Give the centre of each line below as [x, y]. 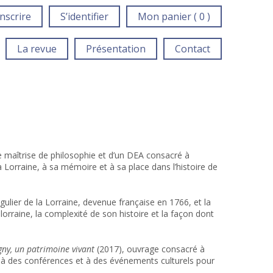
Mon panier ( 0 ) [174, 16]
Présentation [115, 49]
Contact [192, 49]
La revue [37, 49]
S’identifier [84, 16]
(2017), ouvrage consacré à [149, 249]
